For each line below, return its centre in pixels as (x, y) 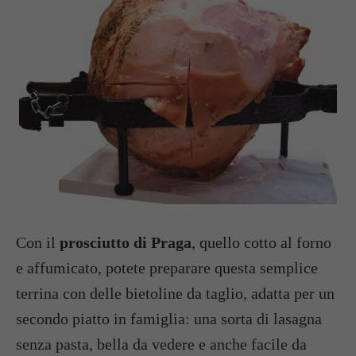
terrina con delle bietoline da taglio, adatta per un (175, 293)
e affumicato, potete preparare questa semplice (167, 268)
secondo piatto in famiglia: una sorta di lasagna (169, 319)
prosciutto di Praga (126, 242)
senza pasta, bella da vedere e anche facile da (161, 344)
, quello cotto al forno (261, 242)
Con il (38, 242)
